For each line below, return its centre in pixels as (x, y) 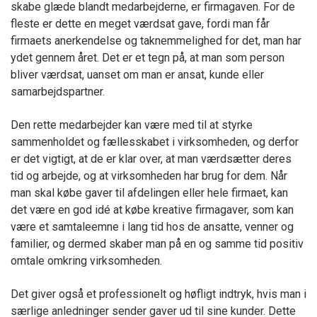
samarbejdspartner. (58, 92)
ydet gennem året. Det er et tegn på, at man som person (148, 58)
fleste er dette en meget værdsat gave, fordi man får (140, 24)
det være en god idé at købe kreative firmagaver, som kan (152, 210)
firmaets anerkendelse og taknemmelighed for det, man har (156, 41)
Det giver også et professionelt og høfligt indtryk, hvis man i (158, 294)
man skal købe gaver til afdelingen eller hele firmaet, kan (149, 193)
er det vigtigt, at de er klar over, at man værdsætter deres (151, 159)
